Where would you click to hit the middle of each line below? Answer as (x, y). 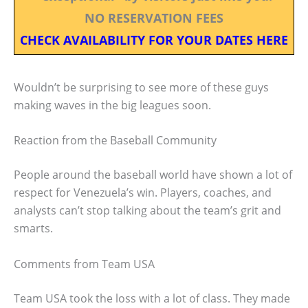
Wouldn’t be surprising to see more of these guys (141, 87)
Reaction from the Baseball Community (115, 141)
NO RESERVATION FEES (154, 18)
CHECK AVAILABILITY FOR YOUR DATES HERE (154, 40)
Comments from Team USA (84, 264)
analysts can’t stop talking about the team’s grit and (147, 211)
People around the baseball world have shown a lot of (153, 175)
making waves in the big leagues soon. (112, 105)
